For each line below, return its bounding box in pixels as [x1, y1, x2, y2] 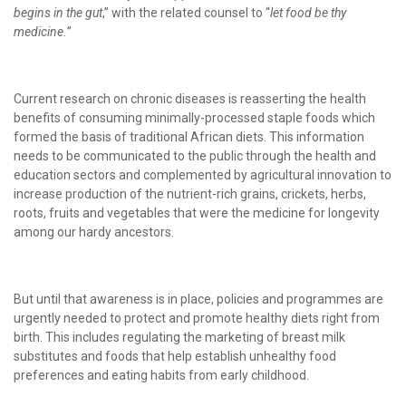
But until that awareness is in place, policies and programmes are [14, 291, 383, 306]
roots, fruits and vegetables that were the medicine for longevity [14, 205, 380, 220]
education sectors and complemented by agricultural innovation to [14, 167, 391, 182]
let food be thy [270, 5, 346, 20]
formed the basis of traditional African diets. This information [14, 129, 364, 144]
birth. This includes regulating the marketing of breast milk [14, 329, 345, 344]
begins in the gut [14, 5, 102, 20]
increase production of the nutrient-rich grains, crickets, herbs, [14, 186, 366, 201]
